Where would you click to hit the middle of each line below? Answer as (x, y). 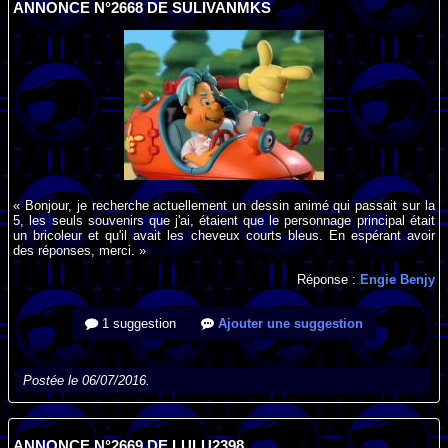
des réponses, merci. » (80, 251)
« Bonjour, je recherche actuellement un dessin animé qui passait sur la (224, 206)
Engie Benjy (397, 279)
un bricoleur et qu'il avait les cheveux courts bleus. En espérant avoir (224, 236)
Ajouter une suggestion (288, 323)
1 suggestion (137, 323)
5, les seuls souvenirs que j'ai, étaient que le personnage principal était (224, 221)
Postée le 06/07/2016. (87, 380)
